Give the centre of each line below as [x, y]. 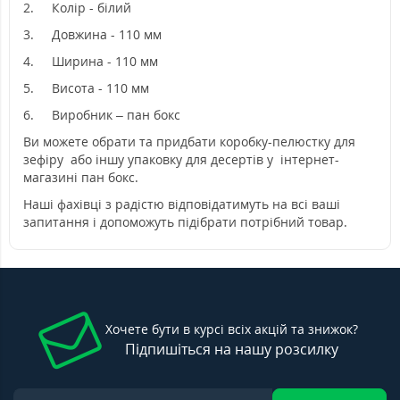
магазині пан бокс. [83, 177]
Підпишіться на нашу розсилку [231, 349]
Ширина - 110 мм [105, 61]
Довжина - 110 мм [107, 34]
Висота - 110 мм [100, 88]
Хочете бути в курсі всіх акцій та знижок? [231, 329]
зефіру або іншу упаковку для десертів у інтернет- [181, 159]
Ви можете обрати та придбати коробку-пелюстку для [189, 142]
